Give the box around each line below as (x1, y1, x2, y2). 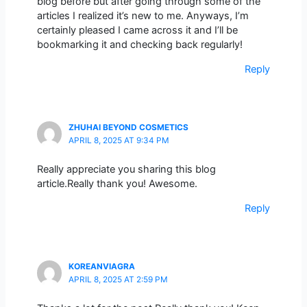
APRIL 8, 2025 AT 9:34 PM (68, 136, 169, 146)
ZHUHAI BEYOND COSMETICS (68, 123, 188, 133)
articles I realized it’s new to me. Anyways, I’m (36, 10, 249, 23)
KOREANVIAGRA (68, 262, 135, 272)
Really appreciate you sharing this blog (36, 163, 216, 176)
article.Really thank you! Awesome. (36, 177, 197, 191)
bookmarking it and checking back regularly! (36, 38, 243, 51)
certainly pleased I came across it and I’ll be (36, 24, 238, 37)
